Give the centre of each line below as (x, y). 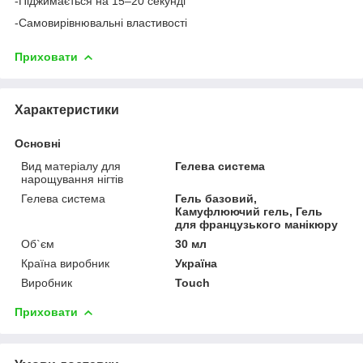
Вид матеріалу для (71, 166)
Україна (196, 263)
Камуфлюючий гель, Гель (249, 211)
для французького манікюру (257, 224)
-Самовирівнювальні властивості (101, 22)
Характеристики (67, 109)
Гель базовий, (216, 198)
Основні (38, 143)
